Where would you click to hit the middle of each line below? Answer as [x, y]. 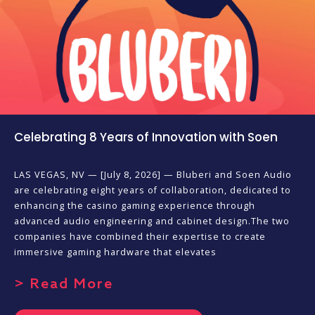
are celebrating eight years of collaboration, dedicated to [153, 190]
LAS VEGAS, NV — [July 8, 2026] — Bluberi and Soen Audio [153, 174]
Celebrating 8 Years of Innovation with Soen [146, 137]
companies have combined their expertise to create [140, 236]
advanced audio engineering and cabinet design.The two [152, 221]
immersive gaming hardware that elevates [115, 252]
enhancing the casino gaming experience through [135, 205]
